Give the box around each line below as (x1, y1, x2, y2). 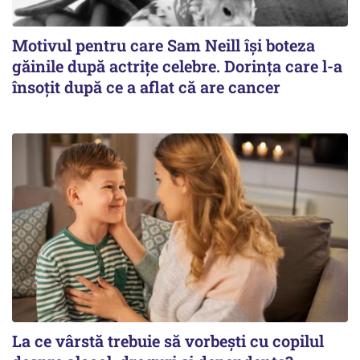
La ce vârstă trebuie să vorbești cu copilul (12, 330, 324, 351)
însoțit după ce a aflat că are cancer (12, 76, 280, 97)
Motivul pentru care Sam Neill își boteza (12, 34, 315, 55)
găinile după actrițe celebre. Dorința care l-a (12, 55, 342, 76)
